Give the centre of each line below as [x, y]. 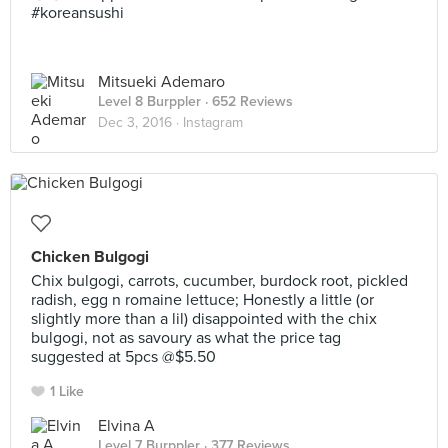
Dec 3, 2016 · [140, 122]
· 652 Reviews [247, 101]
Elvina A [126, 426]
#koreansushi [77, 13]
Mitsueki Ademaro [161, 82]
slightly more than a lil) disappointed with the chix [204, 319]
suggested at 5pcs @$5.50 [123, 357]
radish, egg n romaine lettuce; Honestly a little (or [202, 300]
